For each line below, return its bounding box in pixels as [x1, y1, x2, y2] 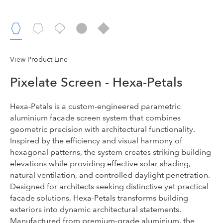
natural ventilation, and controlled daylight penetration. [10, 170, 210, 180]
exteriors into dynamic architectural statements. [10, 204, 181, 214]
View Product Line [10, 55, 68, 64]
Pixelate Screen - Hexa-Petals [10, 74, 183, 91]
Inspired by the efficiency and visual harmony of [10, 135, 182, 145]
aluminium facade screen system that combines [10, 112, 181, 122]
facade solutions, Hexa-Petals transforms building [10, 193, 188, 203]
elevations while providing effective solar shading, [10, 158, 191, 168]
